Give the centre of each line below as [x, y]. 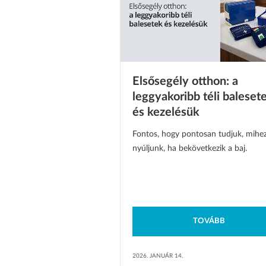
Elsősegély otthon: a [185, 82]
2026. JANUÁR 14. [158, 256]
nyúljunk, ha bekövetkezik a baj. [190, 149]
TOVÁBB [209, 221]
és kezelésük [166, 113]
